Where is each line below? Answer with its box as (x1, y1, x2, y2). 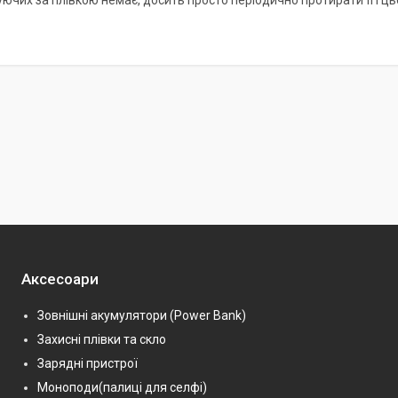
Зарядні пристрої (37, 355, 138, 370)
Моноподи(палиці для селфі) (37, 379, 207, 394)
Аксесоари (21, 269, 99, 288)
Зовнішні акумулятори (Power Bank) (37, 307, 246, 322)
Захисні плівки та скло (37, 331, 166, 346)
